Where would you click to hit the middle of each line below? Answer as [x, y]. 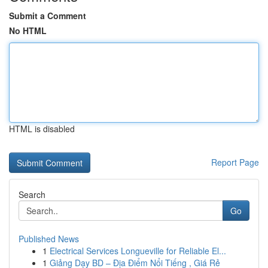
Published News [49, 239]
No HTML [28, 31]
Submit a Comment [48, 16]
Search [32, 194]
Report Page [235, 162]
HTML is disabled [42, 129]
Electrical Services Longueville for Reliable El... [138, 251]
